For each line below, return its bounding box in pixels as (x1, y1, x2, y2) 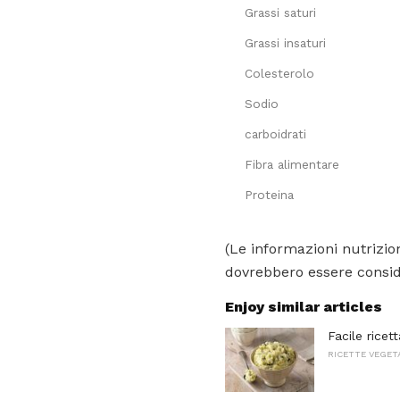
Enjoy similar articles (225, 298, 382, 316)
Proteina (245, 187, 294, 203)
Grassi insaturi (245, 36, 326, 51)
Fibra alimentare (245, 157, 339, 172)
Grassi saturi (245, 5, 316, 21)
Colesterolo (245, 66, 314, 81)
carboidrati (245, 127, 306, 142)
